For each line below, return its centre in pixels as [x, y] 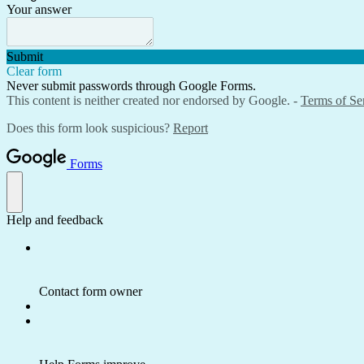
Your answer [39, 9]
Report [191, 128]
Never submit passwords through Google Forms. [131, 86]
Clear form [34, 71]
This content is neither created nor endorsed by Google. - [154, 100]
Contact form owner [91, 291]
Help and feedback [55, 220]
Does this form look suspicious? [90, 128]
